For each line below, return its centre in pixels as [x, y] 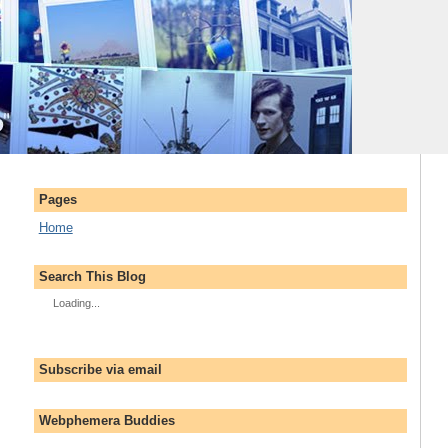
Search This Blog [92, 276]
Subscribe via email [100, 369]
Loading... [76, 303]
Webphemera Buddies [106, 421]
